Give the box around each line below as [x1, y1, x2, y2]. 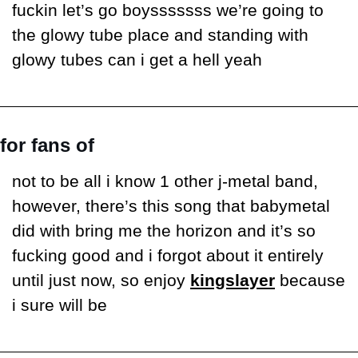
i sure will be [12, 296, 107, 316]
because [275, 271, 345, 291]
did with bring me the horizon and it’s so [12, 221, 316, 241]
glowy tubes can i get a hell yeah [12, 50, 262, 70]
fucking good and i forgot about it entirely [12, 246, 324, 266]
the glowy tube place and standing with [12, 26, 308, 46]
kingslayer [190, 271, 275, 291]
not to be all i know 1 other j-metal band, [12, 172, 318, 192]
